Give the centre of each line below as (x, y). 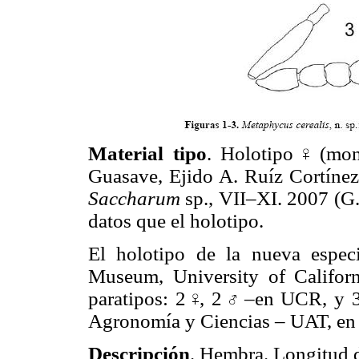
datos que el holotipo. (176, 221)
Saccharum (137, 199)
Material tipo (147, 154)
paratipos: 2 (141, 299)
